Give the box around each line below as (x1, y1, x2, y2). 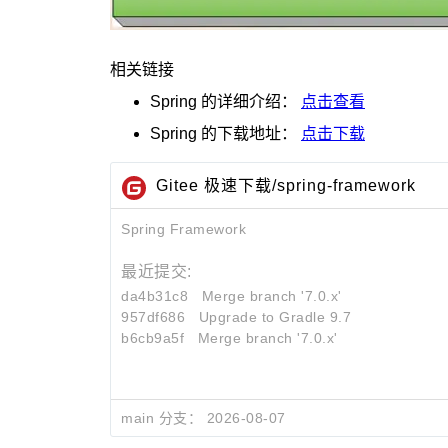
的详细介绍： (197, 93, 301, 110)
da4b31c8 (121, 288, 188, 304)
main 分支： (121, 410, 202, 426)
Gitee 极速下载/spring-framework (156, 177, 416, 194)
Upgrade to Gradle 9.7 (198, 309, 351, 325)
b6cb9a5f (121, 330, 184, 346)
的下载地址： (197, 125, 301, 142)
